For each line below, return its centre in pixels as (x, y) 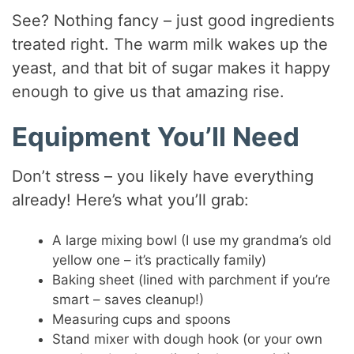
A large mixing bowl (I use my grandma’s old (192, 240)
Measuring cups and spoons (142, 319)
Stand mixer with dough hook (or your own (188, 339)
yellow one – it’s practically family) (160, 260)
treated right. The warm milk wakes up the (170, 45)
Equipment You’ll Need (156, 137)
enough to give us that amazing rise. (149, 92)
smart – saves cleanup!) (128, 299)
